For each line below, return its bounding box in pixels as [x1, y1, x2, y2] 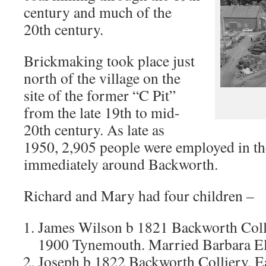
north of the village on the [24, 68, 180, 88]
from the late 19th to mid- [24, 102, 180, 122]
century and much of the [24, 2, 172, 22]
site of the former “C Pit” [24, 85, 176, 105]
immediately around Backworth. [24, 154, 218, 174]
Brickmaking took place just [24, 50, 195, 71]
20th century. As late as [24, 119, 164, 140]
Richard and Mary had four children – [24, 185, 254, 205]
